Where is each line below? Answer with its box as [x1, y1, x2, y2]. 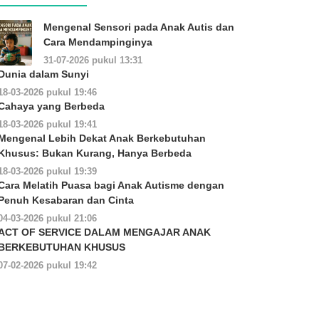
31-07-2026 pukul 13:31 [43, 56, 142, 66]
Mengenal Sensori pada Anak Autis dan [43, 21, 234, 33]
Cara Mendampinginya [43, 36, 152, 48]
